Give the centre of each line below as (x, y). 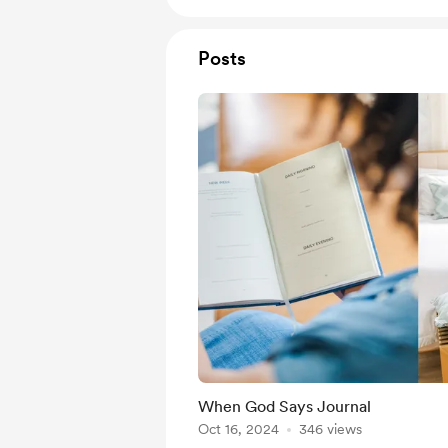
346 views (330, 429)
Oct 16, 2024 (238, 429)
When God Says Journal (284, 406)
